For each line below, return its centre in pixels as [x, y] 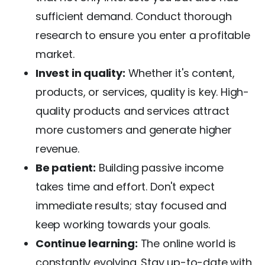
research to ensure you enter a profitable [143, 35]
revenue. [57, 148]
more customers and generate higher [134, 130]
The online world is [187, 243]
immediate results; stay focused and [131, 205]
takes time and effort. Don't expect [125, 186]
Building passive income [160, 167]
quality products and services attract [132, 111]
